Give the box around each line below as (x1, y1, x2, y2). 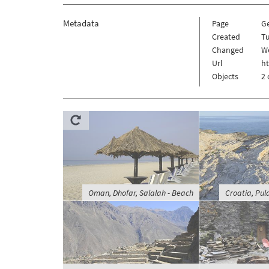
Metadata (62, 17, 99, 29)
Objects (211, 71, 238, 82)
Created (211, 31, 240, 43)
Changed (211, 44, 244, 56)
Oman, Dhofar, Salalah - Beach (88, 187, 193, 199)
